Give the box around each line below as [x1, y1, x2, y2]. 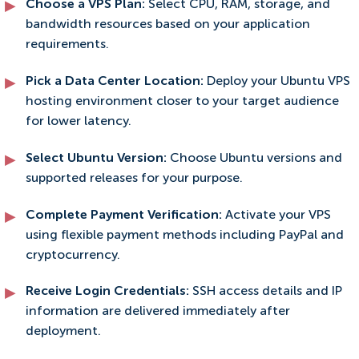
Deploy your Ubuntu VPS [207, 75, 350, 88]
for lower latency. [26, 115, 131, 128]
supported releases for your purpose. [26, 171, 243, 185]
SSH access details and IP [192, 285, 342, 299]
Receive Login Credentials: [26, 285, 192, 299]
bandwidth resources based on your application [26, 18, 310, 32]
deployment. [26, 325, 101, 339]
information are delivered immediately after [26, 305, 290, 319]
